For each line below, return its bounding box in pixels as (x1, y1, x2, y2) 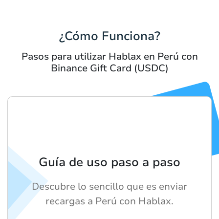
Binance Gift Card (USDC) (50, 62, 169, 75)
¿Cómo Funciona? (59, 28, 160, 45)
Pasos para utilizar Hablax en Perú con (21, 50, 198, 64)
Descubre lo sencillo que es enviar (32, 180, 187, 194)
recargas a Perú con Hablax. (45, 195, 174, 208)
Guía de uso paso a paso (39, 154, 180, 171)
